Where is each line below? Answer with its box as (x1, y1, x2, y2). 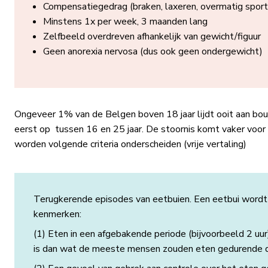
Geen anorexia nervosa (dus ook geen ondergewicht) (42, 45, 263, 58)
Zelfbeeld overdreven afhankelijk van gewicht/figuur (42, 30, 261, 43)
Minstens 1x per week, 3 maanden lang (42, 15, 208, 28)
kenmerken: (33, 208, 84, 221)
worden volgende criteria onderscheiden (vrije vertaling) (14, 138, 249, 151)
